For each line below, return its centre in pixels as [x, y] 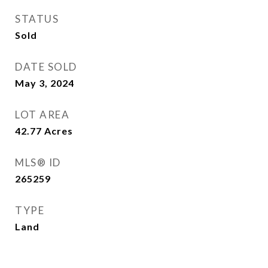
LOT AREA [42, 115]
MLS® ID [38, 162]
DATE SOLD [46, 67]
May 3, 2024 [45, 83]
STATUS [37, 19]
